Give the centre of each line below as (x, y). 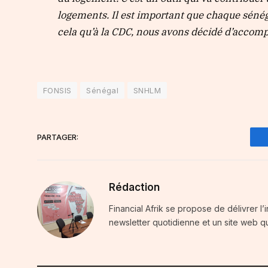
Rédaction (134, 188)
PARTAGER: (58, 137)
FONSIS (57, 91)
